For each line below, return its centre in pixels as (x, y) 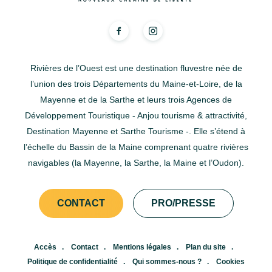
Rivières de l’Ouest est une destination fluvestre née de (136, 68)
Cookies (230, 261)
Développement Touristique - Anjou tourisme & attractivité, (136, 115)
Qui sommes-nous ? (167, 261)
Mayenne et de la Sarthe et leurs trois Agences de (136, 99)
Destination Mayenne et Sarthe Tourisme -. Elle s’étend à (136, 131)
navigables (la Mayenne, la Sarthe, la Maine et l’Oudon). (136, 162)
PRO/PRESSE (183, 203)
